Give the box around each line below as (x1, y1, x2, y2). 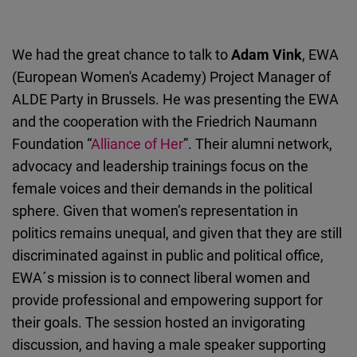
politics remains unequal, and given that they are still (12, 223, 342, 243)
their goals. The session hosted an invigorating (12, 312, 305, 332)
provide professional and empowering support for (12, 290, 323, 310)
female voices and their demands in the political (12, 178, 312, 198)
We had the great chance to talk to (12, 45, 231, 65)
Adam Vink (231, 45, 302, 65)
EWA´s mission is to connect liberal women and (12, 268, 310, 288)
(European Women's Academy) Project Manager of (12, 67, 331, 87)
